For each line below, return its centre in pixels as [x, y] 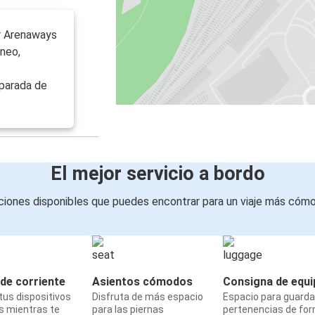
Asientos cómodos [142, 282]
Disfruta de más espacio [148, 297]
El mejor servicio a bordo [157, 174]
